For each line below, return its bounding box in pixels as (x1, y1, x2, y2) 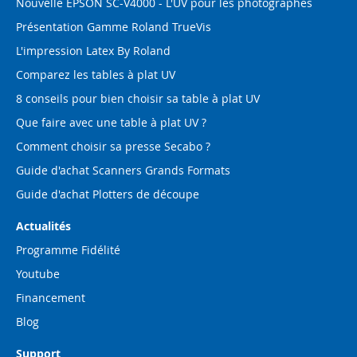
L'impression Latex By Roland (16, 43, 171, 58)
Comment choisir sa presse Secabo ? (16, 139, 210, 154)
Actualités (16, 218, 71, 233)
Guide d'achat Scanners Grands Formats (16, 163, 230, 178)
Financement (16, 290, 85, 305)
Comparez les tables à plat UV (16, 67, 175, 82)
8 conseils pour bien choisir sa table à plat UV (16, 91, 260, 106)
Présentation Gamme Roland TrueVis (16, 19, 211, 34)
